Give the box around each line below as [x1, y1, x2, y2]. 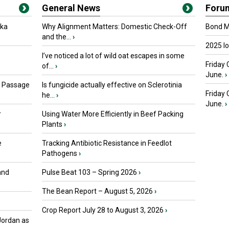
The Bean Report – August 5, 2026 [42, 187, 153, 195]
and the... [42, 33, 71, 41]
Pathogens [42, 149, 77, 157]
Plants [42, 120, 62, 128]
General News [42, 3, 100, 13]
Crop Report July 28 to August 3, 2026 [42, 206, 164, 214]
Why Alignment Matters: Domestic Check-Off [42, 22, 187, 31]
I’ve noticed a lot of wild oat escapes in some [42, 52, 185, 60]
